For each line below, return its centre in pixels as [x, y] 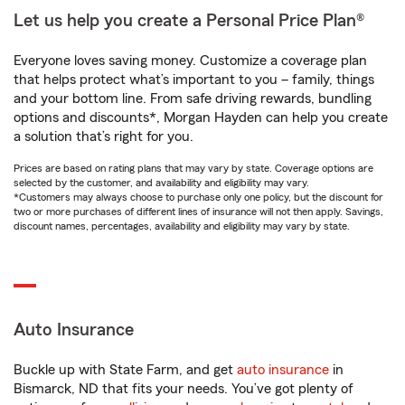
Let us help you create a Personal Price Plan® [189, 21]
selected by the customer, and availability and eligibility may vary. [161, 183]
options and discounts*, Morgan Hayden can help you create [201, 118]
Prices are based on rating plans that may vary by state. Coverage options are [193, 168]
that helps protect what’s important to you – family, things [194, 80]
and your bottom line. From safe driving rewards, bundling [193, 99]
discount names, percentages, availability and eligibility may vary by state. [182, 226]
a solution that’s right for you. [104, 137]
